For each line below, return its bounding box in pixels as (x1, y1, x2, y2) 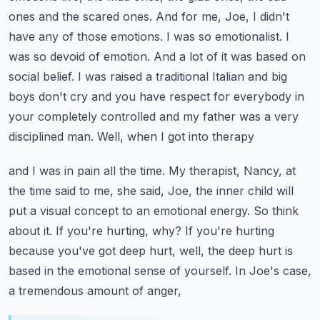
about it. (9, 224, 52, 238)
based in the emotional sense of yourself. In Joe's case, (9, 264, 311, 278)
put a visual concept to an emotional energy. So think (9, 204, 299, 218)
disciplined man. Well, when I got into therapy (9, 129, 254, 144)
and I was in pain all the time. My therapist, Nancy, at (9, 164, 296, 178)
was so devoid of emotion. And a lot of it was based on (9, 49, 306, 64)
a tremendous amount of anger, (9, 284, 181, 298)
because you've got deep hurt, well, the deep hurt (9, 244, 281, 258)
